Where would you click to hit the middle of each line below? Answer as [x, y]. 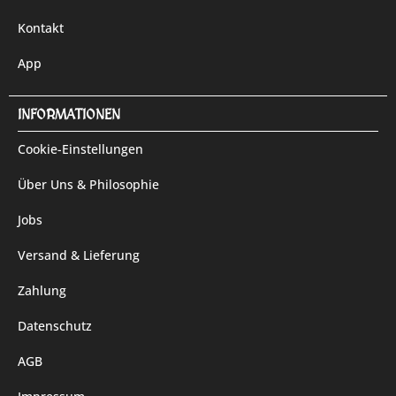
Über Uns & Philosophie [88, 184]
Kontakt [41, 28]
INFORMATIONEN [69, 114]
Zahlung [42, 290]
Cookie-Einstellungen [80, 149]
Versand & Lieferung [79, 255]
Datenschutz [55, 326]
